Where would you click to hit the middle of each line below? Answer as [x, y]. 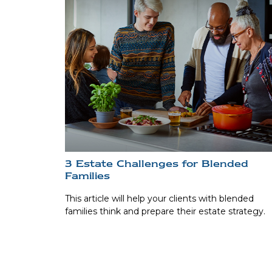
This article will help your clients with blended [159, 199]
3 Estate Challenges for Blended [157, 163]
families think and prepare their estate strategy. [165, 212]
